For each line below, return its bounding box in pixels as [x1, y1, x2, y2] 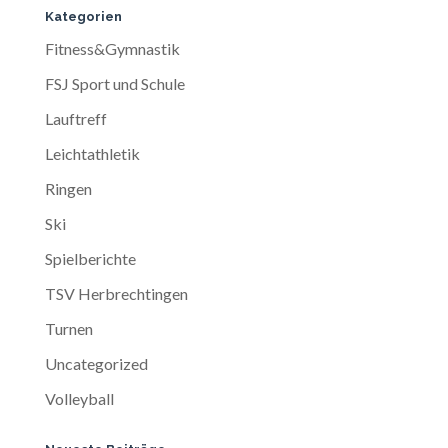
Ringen [44, 178, 92, 198]
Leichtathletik [44, 143, 140, 163]
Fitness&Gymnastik [44, 38, 180, 58]
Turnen [44, 318, 93, 338]
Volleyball [44, 388, 114, 408]
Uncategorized [44, 353, 148, 373]
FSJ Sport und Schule [44, 73, 185, 93]
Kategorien [44, 8, 122, 24]
